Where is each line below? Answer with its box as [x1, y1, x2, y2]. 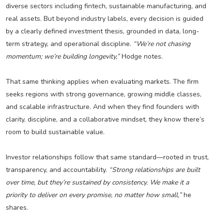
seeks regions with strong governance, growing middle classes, [5, 90, 201, 99]
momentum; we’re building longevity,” [5, 52, 120, 62]
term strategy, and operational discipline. [5, 39, 133, 49]
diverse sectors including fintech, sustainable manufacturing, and [5, 1, 206, 11]
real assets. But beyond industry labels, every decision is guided [5, 14, 203, 24]
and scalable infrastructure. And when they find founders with [5, 102, 199, 112]
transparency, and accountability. [5, 165, 109, 175]
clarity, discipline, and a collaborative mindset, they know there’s [5, 115, 204, 124]
